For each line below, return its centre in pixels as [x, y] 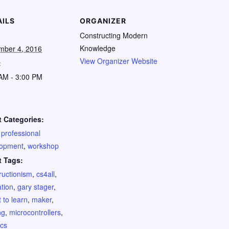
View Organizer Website [119, 61]
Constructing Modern [114, 35]
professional [21, 133]
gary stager [36, 186]
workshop [43, 145]
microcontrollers [35, 212]
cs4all [45, 174]
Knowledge [98, 48]
